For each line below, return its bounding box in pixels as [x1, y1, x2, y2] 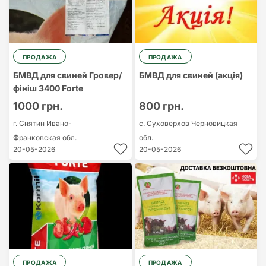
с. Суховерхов [138, 119, 191, 128]
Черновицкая [191, 119, 237, 128]
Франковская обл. [13, 133, 77, 142]
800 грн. [138, 100, 184, 112]
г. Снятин [13, 119, 46, 128]
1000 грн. [13, 100, 63, 112]
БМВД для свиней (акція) [138, 70, 243, 80]
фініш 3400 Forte [13, 83, 83, 93]
